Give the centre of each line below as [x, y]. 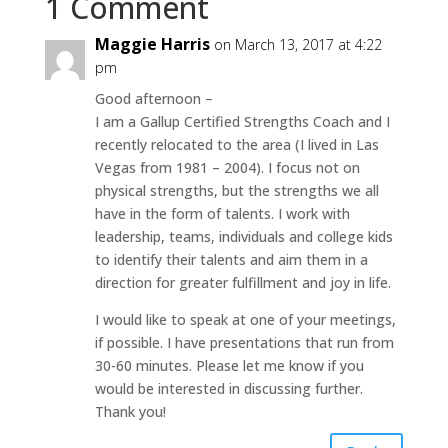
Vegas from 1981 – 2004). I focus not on [227, 167]
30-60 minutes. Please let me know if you [229, 365]
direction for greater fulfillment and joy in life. [242, 282]
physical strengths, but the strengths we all [236, 190]
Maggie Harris [152, 43]
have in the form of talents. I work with [222, 213]
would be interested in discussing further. [228, 388]
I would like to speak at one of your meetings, [245, 319]
